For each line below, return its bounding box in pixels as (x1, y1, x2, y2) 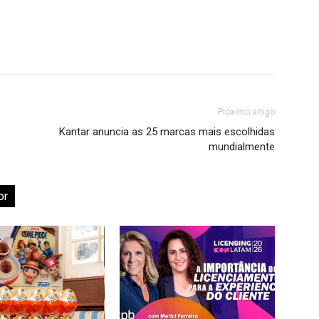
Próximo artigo (218, 107, 275, 117)
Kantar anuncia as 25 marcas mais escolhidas (59, 125, 275, 138)
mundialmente (209, 140, 275, 153)
